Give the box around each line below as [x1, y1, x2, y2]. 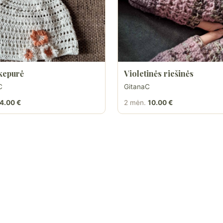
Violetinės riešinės [124, 68, 194, 79]
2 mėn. [124, 99, 146, 107]
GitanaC [124, 83, 150, 91]
